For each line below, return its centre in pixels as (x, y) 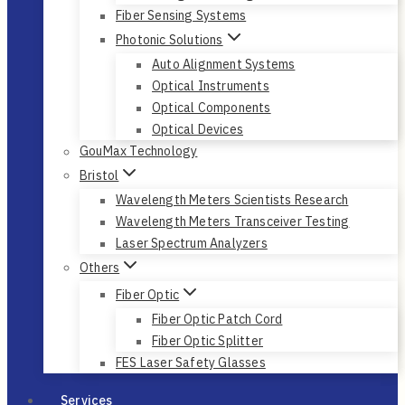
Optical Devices (198, 130)
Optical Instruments (211, 86)
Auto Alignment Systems (224, 65)
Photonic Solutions (170, 39)
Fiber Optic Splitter (207, 341)
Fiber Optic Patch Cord (217, 320)
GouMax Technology (139, 151)
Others (100, 267)
